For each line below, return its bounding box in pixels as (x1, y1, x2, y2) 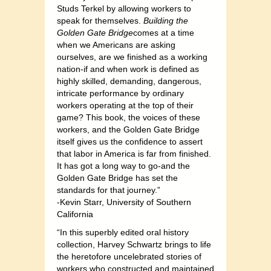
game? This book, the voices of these (57, 113, 200, 123)
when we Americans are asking (57, 40, 175, 50)
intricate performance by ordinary (57, 88, 184, 99)
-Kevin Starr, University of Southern (57, 197, 191, 207)
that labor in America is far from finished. (57, 149, 211, 159)
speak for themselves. (57, 16, 143, 26)
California (57, 209, 93, 220)
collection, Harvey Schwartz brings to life (57, 240, 211, 250)
